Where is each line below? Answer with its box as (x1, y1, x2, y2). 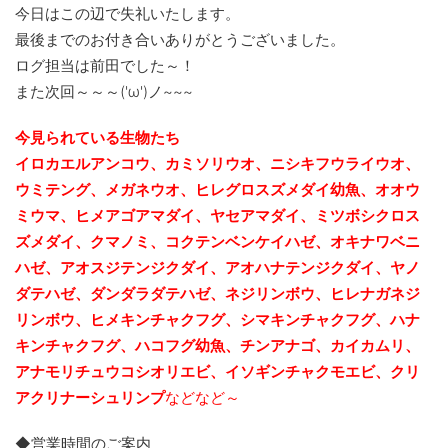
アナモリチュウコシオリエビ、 (15, 362, 225, 382)
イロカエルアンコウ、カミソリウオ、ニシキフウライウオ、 (15, 154, 420, 174)
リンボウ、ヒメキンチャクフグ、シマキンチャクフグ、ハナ (15, 310, 420, 330)
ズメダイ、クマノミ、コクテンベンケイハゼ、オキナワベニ (15, 232, 420, 252)
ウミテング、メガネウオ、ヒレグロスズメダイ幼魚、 (15, 180, 375, 200)
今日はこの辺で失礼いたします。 (15, 4, 240, 24)
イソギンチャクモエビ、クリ (225, 362, 420, 382)
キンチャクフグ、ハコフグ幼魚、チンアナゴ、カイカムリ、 (15, 336, 420, 356)
